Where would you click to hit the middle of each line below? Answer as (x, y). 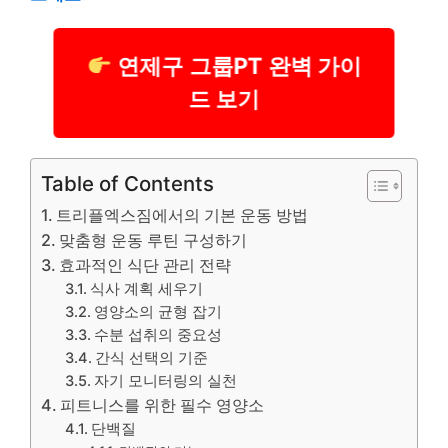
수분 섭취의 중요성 (158, 335)
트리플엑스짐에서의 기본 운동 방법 (182, 215)
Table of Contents (127, 183)
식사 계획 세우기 (147, 289)
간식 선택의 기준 (152, 358)
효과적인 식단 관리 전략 (145, 265)
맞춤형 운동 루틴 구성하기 (153, 240)
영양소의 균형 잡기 (158, 312)
